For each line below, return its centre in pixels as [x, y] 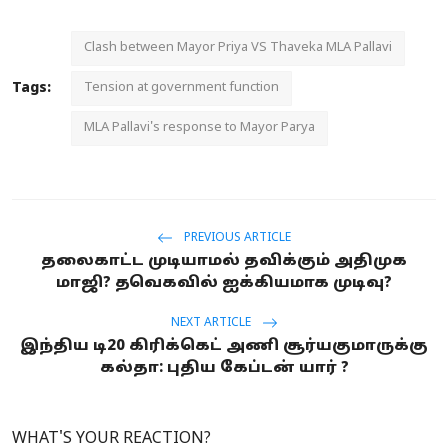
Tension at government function [181, 87]
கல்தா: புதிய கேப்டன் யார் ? [224, 368]
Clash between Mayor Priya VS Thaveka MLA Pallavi [238, 47]
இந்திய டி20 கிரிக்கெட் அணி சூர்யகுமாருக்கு [224, 346]
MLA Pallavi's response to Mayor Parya [199, 127]
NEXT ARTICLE [212, 323]
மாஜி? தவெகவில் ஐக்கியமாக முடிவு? [224, 283]
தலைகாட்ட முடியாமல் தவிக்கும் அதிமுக [224, 261]
